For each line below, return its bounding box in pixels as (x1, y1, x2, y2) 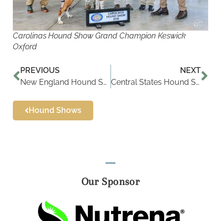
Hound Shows (29, 106, 81, 115)
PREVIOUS (20, 66, 60, 75)
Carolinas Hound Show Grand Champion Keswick (13, 31, 186, 41)
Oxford (13, 42, 37, 52)
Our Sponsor (81, 176, 140, 188)
